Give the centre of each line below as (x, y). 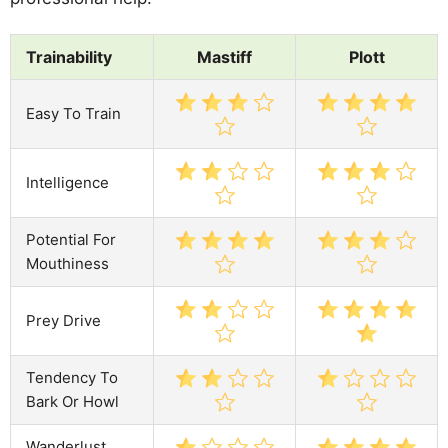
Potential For (71, 239)
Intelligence (67, 182)
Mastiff (224, 56)
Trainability (69, 56)
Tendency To (72, 377)
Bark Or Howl (72, 401)
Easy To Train (73, 113)
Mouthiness (67, 263)
